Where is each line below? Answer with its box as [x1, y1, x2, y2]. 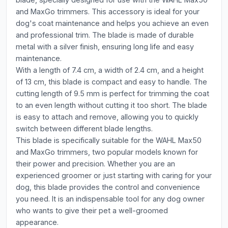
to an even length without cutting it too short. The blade [16, 101, 207, 109]
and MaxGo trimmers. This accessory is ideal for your [16, 7, 199, 16]
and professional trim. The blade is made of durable [16, 31, 194, 39]
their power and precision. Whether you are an [16, 159, 175, 168]
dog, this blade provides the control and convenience [16, 183, 200, 191]
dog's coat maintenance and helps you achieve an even [16, 19, 209, 27]
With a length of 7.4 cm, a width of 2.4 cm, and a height [16, 66, 204, 74]
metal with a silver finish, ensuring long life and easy [16, 42, 194, 51]
